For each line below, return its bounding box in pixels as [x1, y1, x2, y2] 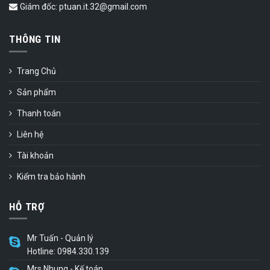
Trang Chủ [17, 66, 56, 76]
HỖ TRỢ [9, 200, 45, 213]
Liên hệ [17, 129, 43, 139]
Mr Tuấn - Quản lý [27, 233, 93, 243]
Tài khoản [17, 150, 54, 160]
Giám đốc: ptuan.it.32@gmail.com [18, 2, 147, 12]
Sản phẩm [17, 87, 56, 97]
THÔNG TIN [9, 33, 61, 46]
